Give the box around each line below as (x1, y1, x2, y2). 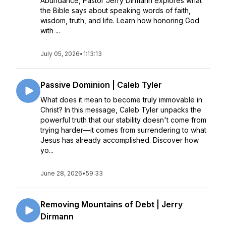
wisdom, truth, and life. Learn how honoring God (40, 16, 199, 25)
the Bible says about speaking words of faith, (40, 6, 191, 15)
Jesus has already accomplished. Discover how (40, 136, 199, 144)
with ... (40, 26, 60, 35)
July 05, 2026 (40, 50, 80, 58)
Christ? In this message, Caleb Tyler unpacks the (40, 105, 201, 114)
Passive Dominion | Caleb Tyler (40, 80, 162, 90)
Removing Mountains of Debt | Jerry (40, 199, 183, 209)
